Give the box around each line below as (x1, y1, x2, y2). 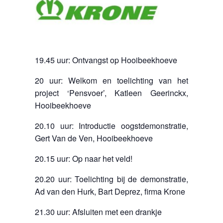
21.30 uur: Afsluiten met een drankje (35, 206, 162, 218)
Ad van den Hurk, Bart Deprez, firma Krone (35, 185, 185, 197)
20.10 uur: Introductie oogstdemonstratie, (35, 119, 188, 131)
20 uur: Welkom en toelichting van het (35, 74, 188, 86)
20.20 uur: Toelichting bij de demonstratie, (35, 173, 188, 185)
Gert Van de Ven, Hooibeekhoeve (35, 132, 153, 144)
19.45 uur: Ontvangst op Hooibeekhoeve (35, 54, 177, 66)
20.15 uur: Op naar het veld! (35, 152, 132, 164)
